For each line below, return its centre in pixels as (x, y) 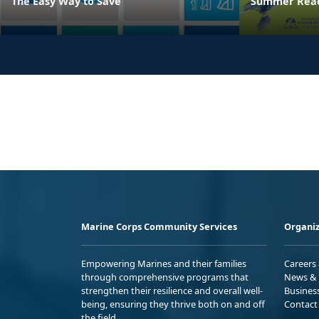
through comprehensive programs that (165, 277)
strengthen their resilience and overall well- (172, 290)
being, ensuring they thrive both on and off (173, 304)
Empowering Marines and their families (164, 263)
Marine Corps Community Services (159, 226)
